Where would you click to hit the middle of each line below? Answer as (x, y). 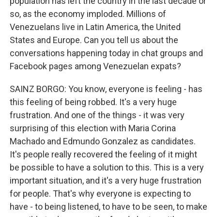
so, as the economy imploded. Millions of (88, 14)
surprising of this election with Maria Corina (93, 128)
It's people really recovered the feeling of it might (103, 154)
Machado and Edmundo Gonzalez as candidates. (103, 141)
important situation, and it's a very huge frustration (106, 180)
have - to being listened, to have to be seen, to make (108, 207)
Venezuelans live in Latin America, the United (95, 27)
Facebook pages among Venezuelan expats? (95, 66)
